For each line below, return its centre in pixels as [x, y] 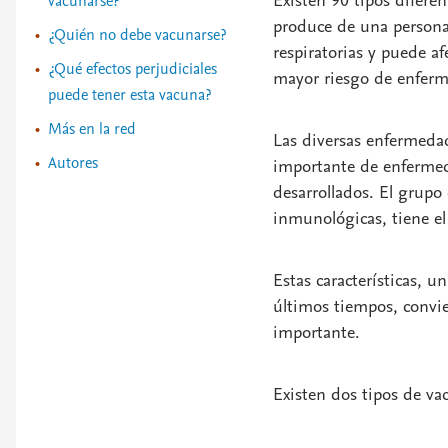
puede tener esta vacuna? [129, 95]
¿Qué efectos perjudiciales [132, 69]
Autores [73, 163]
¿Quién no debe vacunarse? [137, 35]
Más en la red [92, 129]
